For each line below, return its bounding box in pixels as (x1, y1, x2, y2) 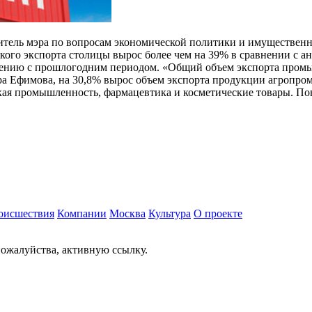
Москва (109, 208, 146, 220)
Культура (148, 208, 191, 220)
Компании (57, 208, 107, 220)
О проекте (194, 208, 242, 220)
